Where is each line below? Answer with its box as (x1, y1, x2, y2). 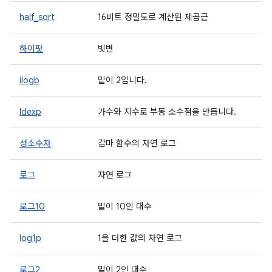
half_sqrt (19, 12, 55, 22)
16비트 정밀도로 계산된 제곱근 (98, 12, 208, 22)
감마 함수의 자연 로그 (98, 138, 176, 149)
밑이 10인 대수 (98, 201, 152, 212)
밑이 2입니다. (98, 75, 147, 86)
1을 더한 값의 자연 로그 (98, 233, 182, 243)
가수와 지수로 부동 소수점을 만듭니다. (98, 106, 236, 117)
